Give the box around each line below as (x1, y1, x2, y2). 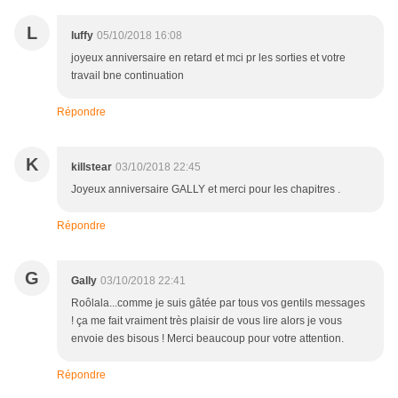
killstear (71, 161, 112, 174)
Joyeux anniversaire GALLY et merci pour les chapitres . (71, 183, 340, 196)
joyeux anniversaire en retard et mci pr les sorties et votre (71, 52, 346, 65)
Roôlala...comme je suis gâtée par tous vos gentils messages (71, 297, 365, 310)
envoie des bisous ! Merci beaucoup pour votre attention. (71, 332, 344, 346)
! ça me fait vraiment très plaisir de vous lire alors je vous (71, 314, 342, 328)
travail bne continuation (71, 69, 184, 83)
